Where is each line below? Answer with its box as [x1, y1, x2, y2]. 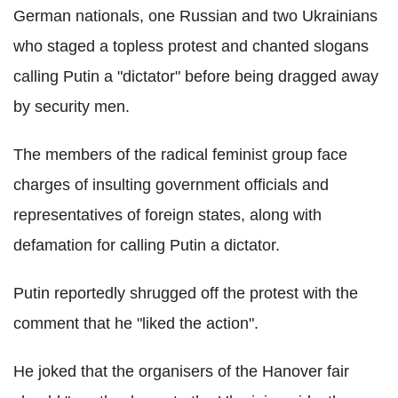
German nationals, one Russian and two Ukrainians [13, 7, 378, 26]
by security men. [13, 98, 130, 116]
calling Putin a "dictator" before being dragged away [13, 68, 378, 86]
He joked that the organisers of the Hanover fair [13, 362, 349, 381]
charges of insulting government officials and [13, 176, 329, 195]
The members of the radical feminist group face [13, 146, 347, 164]
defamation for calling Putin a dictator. [13, 236, 280, 255]
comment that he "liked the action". [13, 314, 259, 333]
